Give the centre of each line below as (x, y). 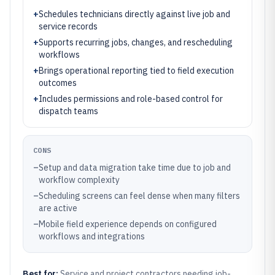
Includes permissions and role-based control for (131, 99)
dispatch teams (68, 111)
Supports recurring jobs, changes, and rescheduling (136, 42)
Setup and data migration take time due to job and (135, 168)
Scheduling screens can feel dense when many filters (139, 196)
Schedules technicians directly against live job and (134, 14)
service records (68, 26)
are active (58, 208)
